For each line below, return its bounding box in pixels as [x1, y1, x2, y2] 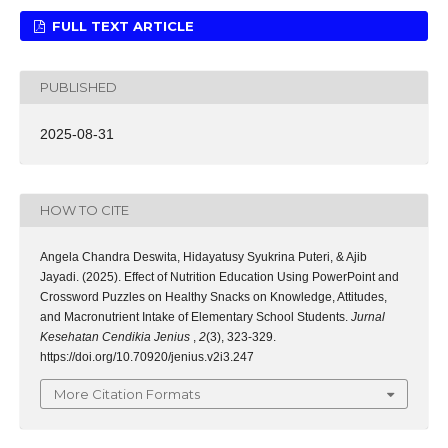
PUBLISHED [40, 79, 117, 96]
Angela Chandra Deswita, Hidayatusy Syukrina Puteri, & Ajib [40, 249, 367, 264]
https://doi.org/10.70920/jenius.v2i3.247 [40, 349, 254, 364]
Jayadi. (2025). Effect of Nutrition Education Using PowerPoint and [40, 269, 399, 284]
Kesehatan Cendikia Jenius [40, 329, 193, 344]
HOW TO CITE [40, 202, 129, 219]
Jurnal [351, 309, 385, 324]
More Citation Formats [54, 385, 200, 402]
